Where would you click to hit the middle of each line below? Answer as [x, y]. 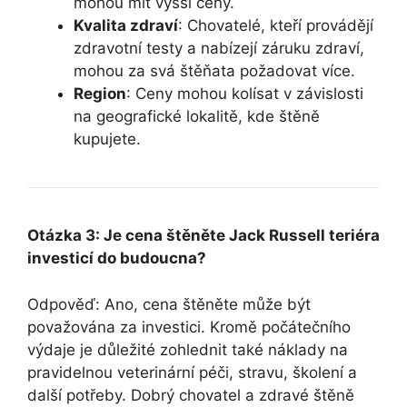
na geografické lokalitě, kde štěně [197, 117]
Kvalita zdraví [126, 26]
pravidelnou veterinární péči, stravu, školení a [192, 372]
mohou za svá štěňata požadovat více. [214, 71]
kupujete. [107, 139]
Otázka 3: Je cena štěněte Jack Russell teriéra [203, 236]
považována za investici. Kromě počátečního [189, 327]
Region [100, 94]
